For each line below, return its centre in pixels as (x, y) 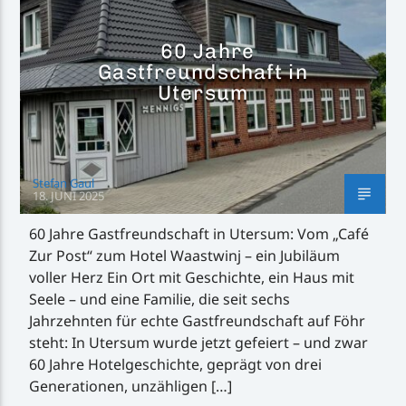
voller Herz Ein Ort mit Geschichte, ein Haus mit (192, 277)
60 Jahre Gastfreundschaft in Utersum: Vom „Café (199, 233)
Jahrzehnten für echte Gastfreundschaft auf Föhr (198, 320)
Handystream (145, 207)
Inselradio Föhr (150, 126)
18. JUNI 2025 (69, 195)
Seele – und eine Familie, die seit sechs (160, 299)
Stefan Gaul (64, 183)
